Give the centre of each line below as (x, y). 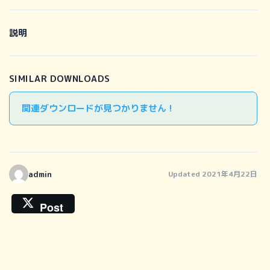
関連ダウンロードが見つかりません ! (97, 108)
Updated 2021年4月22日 (213, 174)
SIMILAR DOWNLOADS (60, 79)
